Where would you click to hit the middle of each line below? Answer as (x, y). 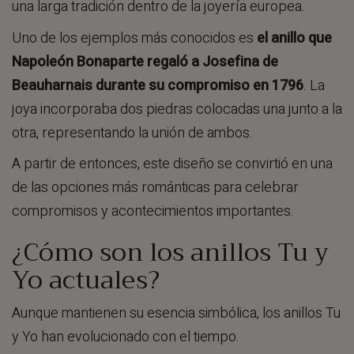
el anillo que (294, 38)
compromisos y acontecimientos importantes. (153, 212)
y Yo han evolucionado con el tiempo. (126, 337)
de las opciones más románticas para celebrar (155, 188)
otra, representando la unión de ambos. (132, 133)
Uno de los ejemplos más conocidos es (134, 38)
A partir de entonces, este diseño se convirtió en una (172, 164)
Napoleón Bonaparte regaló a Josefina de (145, 62)
